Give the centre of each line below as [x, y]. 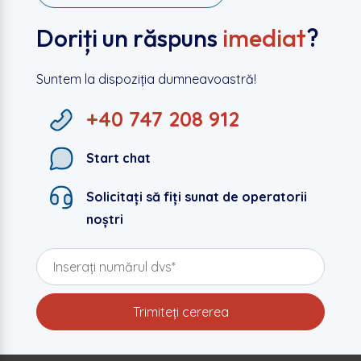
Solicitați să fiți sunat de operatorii [196, 197]
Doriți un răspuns [129, 38]
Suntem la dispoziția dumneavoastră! [146, 79]
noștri [104, 220]
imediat [264, 38]
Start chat [118, 158]
